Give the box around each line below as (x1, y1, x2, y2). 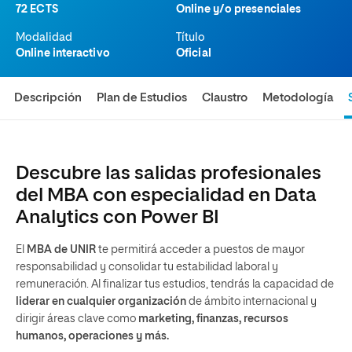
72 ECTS (16, 4, 58, 15)
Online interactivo (16, 48, 110, 59)
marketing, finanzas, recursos (138, 313, 288, 324)
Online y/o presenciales (176, 4, 302, 15)
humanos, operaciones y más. (16, 331, 169, 342)
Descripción (14, 92, 82, 104)
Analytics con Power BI (16, 208, 219, 227)
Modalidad (16, 32, 72, 43)
